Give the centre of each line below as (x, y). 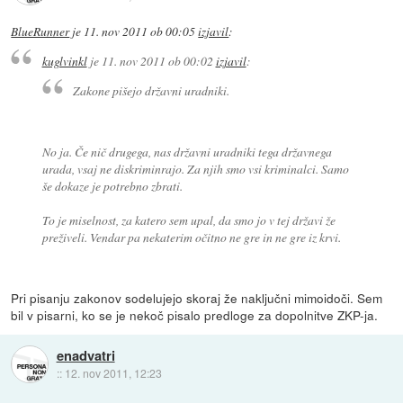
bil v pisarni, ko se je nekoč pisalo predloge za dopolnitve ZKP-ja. (195, 314)
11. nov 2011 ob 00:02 (157, 61)
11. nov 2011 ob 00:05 (140, 31)
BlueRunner (40, 31)
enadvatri (85, 356)
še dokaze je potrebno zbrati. (112, 185)
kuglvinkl (64, 61)
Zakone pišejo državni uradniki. (152, 90)
